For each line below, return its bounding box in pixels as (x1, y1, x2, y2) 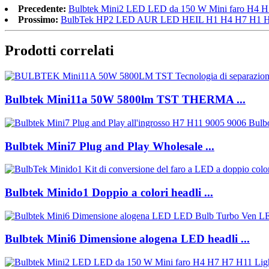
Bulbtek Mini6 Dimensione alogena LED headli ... (5, 232, 250, 246)
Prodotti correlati (5, 43, 114, 59)
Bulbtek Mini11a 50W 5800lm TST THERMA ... (5, 93, 246, 106)
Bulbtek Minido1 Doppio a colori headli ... (5, 186, 213, 199)
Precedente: (18, 3, 66, 14)
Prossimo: (18, 14, 58, 25)
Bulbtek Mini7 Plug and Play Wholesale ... (5, 139, 214, 153)
